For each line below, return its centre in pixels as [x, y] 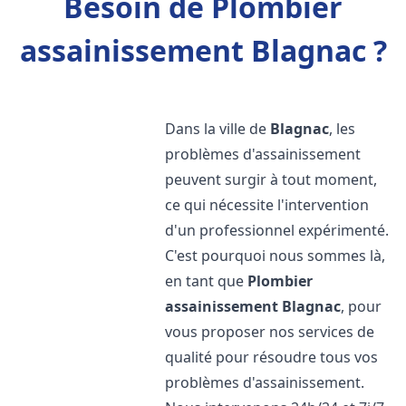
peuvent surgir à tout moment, [271, 179]
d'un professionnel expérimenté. [277, 230]
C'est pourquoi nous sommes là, [275, 256]
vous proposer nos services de [270, 332]
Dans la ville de [218, 129]
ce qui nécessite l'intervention [267, 205]
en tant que [207, 281]
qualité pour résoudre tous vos [272, 357]
